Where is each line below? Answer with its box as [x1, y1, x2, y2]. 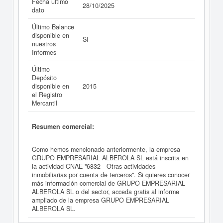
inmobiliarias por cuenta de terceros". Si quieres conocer [32, 170, 190, 180]
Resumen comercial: [32, 121, 94, 131]
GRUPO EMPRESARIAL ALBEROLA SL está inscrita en [32, 153, 189, 163]
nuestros [32, 39, 56, 48]
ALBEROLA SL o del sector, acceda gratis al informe [32, 187, 179, 197]
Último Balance [32, 22, 74, 31]
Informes [32, 48, 56, 57]
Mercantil [32, 99, 57, 108]
